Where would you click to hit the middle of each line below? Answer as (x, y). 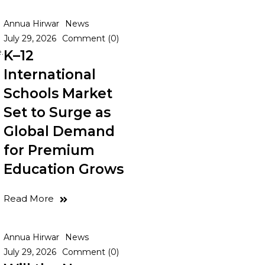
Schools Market (58, 93)
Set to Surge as (57, 112)
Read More (29, 198)
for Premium (49, 150)
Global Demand (59, 131)
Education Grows (64, 169)
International (50, 75)
